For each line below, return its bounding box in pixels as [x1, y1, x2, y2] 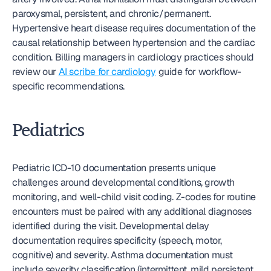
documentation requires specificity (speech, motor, [12, 234, 223, 247]
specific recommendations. [12, 80, 125, 93]
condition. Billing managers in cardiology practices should [12, 51, 254, 64]
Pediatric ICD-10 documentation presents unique [12, 162, 216, 174]
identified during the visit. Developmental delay [12, 220, 209, 232]
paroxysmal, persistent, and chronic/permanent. [12, 7, 211, 20]
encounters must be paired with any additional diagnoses [12, 205, 252, 218]
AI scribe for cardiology [58, 65, 157, 78]
